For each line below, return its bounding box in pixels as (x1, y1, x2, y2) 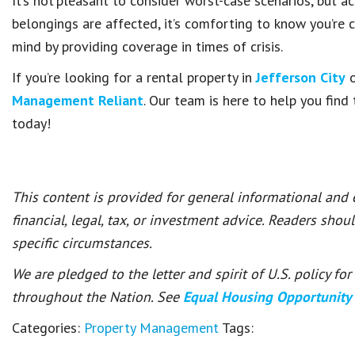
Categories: (12, 319, 84, 337)
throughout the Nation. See (12, 288, 183, 306)
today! (12, 114, 51, 132)
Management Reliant (12, 91, 143, 109)
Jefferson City (256, 68, 345, 86)
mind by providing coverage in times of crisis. (12, 37, 283, 55)
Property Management (84, 319, 219, 337)
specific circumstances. (12, 234, 152, 252)
